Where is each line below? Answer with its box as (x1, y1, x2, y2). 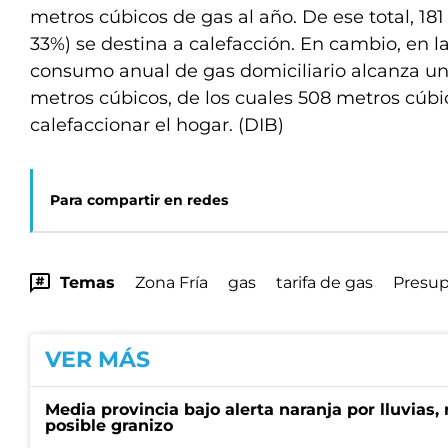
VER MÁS (45, 346, 150, 373)
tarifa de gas (276, 273, 373, 292)
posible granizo (45, 416, 173, 435)
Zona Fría (135, 273, 208, 292)
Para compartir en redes (50, 191, 228, 209)
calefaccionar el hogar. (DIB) (30, 114, 284, 136)
